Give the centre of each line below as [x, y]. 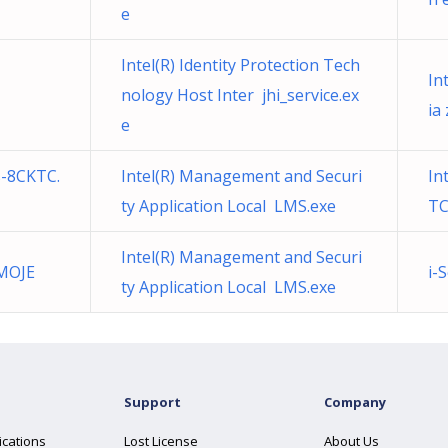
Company [355, 402]
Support [152, 402]
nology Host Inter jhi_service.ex [240, 95]
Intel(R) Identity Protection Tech [240, 65]
